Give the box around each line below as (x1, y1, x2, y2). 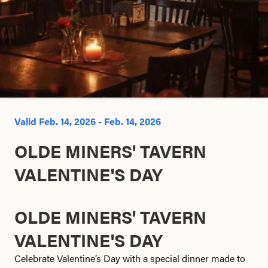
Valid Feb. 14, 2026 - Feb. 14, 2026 (14, 114, 161, 128)
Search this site (64, 29, 129, 43)
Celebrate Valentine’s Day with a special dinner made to (14, 251, 245, 265)
